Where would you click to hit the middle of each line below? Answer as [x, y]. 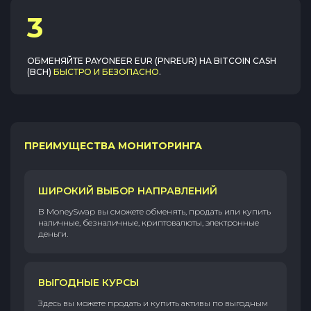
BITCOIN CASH [245, 61]
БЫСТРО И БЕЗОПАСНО [106, 72]
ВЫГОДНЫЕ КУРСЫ [89, 283]
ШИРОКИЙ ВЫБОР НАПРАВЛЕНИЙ [128, 191]
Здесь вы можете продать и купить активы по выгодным [153, 303]
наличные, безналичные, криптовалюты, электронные [149, 222]
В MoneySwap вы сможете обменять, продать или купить [154, 211]
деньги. [53, 234]
